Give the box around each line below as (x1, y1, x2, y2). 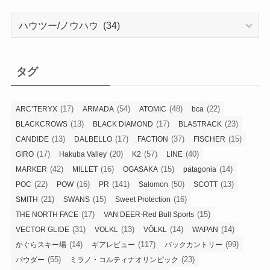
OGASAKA (122, 165, 158, 174)
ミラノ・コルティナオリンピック (69, 256, 178, 265)
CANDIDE (15, 135, 49, 144)
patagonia (183, 165, 216, 174)
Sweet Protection (115, 195, 171, 204)
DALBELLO (74, 135, 112, 144)
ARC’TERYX (15, 105, 57, 114)
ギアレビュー (91, 240, 135, 250)
